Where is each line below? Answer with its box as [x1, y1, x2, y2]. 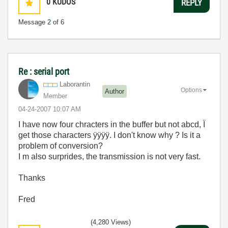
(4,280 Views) [91, 218, 131, 226]
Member [43, 92, 67, 100]
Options [181, 86, 202, 94]
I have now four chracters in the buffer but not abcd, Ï [18, 120, 205, 129]
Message [18, 18, 47, 26]
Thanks [18, 174, 45, 182]
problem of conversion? [18, 141, 103, 150]
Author [105, 87, 124, 95]
